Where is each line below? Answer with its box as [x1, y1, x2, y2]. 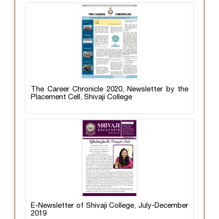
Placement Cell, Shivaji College [31, 93, 132, 101]
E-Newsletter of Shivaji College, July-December [31, 202, 188, 209]
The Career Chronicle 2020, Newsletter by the [31, 86, 188, 93]
